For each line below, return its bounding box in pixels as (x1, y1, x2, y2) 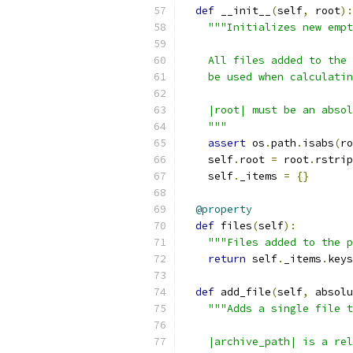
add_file (214, 285, 271, 299)
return (208, 252, 246, 266)
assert (208, 136, 246, 150)
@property (195, 203, 252, 216)
